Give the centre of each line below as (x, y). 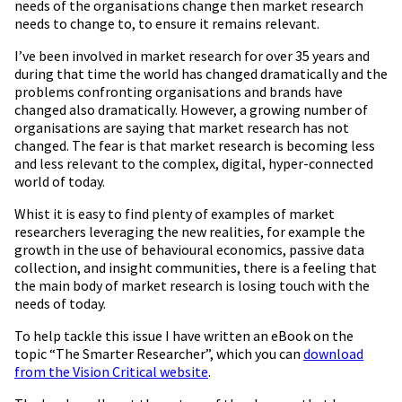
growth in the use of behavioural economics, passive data (189, 249)
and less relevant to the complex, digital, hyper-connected (194, 163)
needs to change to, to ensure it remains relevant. (167, 23)
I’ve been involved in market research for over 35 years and (192, 55)
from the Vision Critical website (111, 371)
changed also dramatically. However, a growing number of (191, 109)
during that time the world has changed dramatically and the (201, 73)
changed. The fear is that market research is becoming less (195, 145)
